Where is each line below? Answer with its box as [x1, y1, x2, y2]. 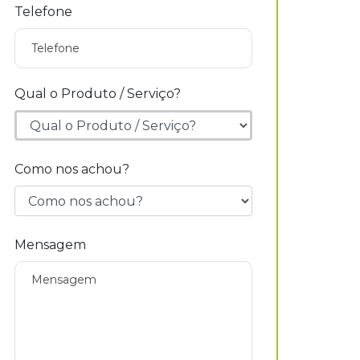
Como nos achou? [14, 162, 129, 177]
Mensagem [14, 237, 86, 252]
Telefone [14, 4, 72, 19]
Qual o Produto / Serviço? [14, 86, 181, 101]
